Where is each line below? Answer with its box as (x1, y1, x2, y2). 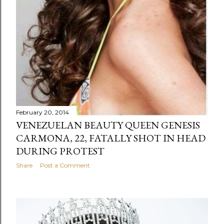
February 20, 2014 (16, 108, 69, 116)
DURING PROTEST (16, 144, 104, 157)
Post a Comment (40, 161, 90, 169)
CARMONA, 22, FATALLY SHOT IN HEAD (16, 131, 205, 144)
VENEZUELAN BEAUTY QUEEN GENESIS (16, 118, 200, 131)
